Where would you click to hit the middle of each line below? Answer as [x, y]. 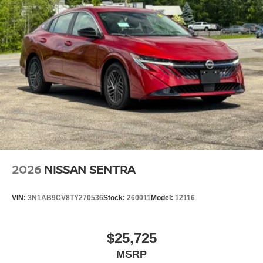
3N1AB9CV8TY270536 [65, 198]
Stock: [115, 198]
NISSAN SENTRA [90, 169]
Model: [163, 198]
